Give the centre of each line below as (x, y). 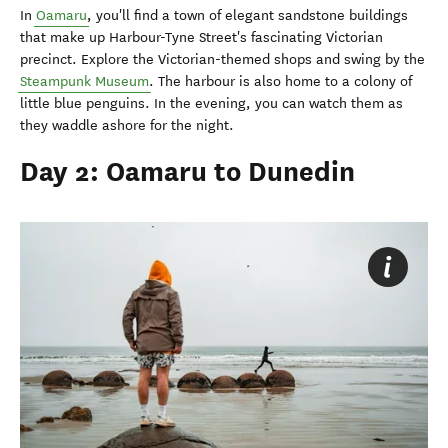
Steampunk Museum (84, 81)
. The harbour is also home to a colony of (280, 81)
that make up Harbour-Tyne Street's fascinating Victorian (201, 37)
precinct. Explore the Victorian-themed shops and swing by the (222, 59)
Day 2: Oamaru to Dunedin (187, 171)
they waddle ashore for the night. (127, 125)
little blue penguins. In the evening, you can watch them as (211, 103)
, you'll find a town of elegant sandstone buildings (247, 15)
